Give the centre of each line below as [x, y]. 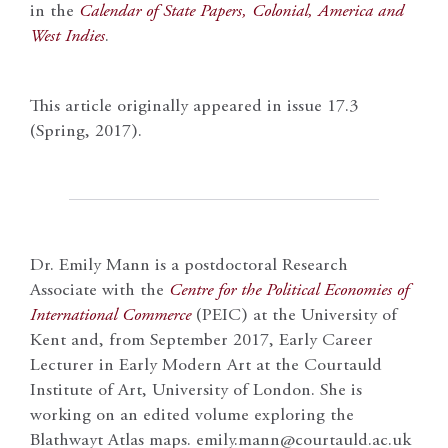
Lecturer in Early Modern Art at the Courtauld [206, 366]
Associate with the [99, 291]
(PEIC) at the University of [294, 316]
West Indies [67, 37]
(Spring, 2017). [86, 132]
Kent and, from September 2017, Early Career [201, 341]
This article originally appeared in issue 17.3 [194, 107]
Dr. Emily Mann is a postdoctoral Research [189, 266]
